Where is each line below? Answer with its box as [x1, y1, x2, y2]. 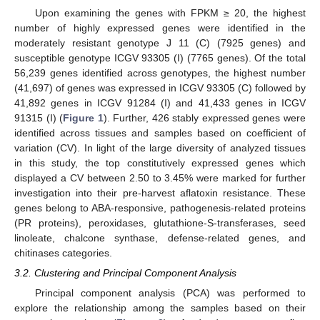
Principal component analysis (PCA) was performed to [34, 287, 306, 299]
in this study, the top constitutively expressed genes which [14, 156, 306, 169]
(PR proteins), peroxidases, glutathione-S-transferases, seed [14, 216, 306, 229]
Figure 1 [63, 111, 104, 124]
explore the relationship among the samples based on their [14, 302, 306, 314]
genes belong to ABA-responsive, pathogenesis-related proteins [14, 201, 306, 214]
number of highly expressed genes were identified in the [14, 21, 306, 34]
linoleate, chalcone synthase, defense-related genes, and [14, 231, 306, 244]
